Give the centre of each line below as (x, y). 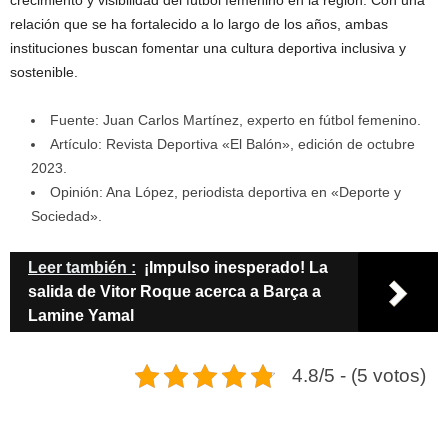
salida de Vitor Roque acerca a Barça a (174, 292)
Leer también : (82, 268)
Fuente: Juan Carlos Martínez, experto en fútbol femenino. (235, 120)
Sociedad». (66, 216)
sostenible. (44, 72)
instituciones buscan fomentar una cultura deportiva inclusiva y (208, 48)
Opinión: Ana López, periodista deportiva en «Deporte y (225, 192)
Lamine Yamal (81, 316)
